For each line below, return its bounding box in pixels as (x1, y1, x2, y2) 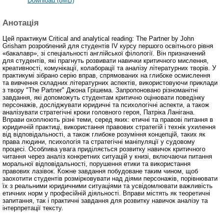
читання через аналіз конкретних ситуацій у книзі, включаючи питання (2, 153, 212, 161)
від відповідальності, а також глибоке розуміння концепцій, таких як (2, 131, 205, 138)
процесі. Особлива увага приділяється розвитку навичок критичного (2, 145, 205, 153)
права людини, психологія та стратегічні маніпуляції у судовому (2, 138, 195, 146)
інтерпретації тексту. (2, 204, 63, 212)
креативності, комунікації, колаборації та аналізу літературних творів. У (2, 64, 216, 72)
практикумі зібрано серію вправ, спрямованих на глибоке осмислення (2, 72, 210, 80)
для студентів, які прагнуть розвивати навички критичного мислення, (2, 57, 209, 65)
